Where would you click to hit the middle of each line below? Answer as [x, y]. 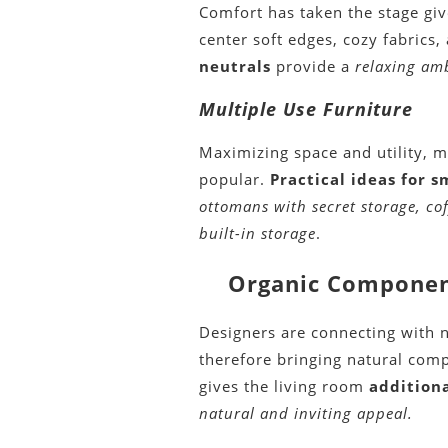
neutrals [235, 66]
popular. [235, 179]
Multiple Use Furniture [306, 109]
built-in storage [258, 233]
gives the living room [284, 386]
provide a [313, 66]
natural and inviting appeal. [306, 413]
